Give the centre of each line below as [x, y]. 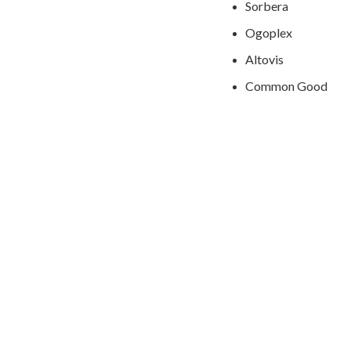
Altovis [264, 59]
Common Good [286, 85]
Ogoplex [269, 32]
